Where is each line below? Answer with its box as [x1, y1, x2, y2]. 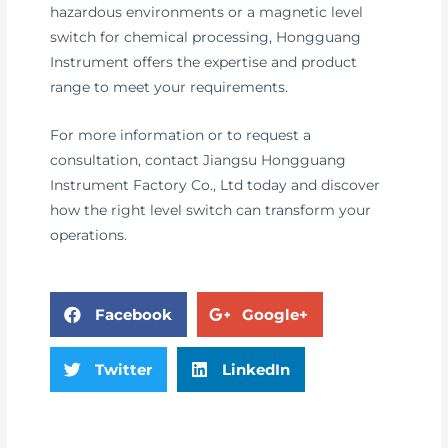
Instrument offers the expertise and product [50, 53, 358, 70]
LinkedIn [222, 360, 291, 380]
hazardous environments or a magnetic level [50, 3, 364, 20]
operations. [50, 227, 128, 244]
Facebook [95, 305, 173, 325]
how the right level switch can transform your [50, 202, 372, 219]
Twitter [95, 360, 153, 380]
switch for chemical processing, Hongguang [50, 28, 362, 45]
